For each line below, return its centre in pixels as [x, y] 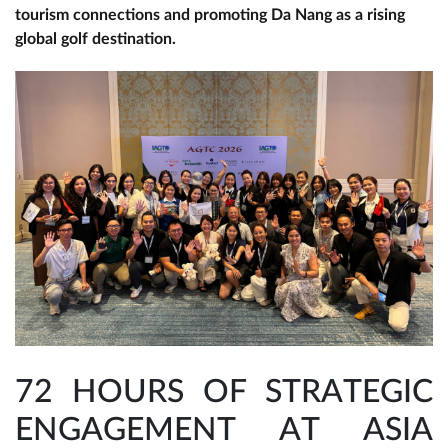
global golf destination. [95, 39]
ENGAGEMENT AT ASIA [224, 429]
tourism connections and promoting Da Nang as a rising [210, 15]
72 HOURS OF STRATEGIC [224, 391]
